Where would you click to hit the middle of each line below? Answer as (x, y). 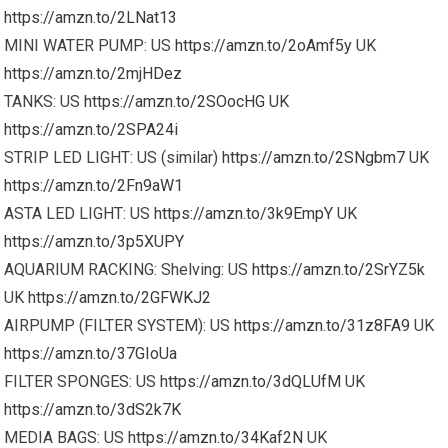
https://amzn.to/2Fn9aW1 (94, 185)
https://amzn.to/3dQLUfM (251, 381)
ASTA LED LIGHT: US (79, 213)
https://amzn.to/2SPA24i (91, 129)
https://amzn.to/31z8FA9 (322, 325)
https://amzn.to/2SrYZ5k (339, 269)
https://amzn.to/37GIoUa (91, 353)
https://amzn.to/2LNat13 (91, 17)
